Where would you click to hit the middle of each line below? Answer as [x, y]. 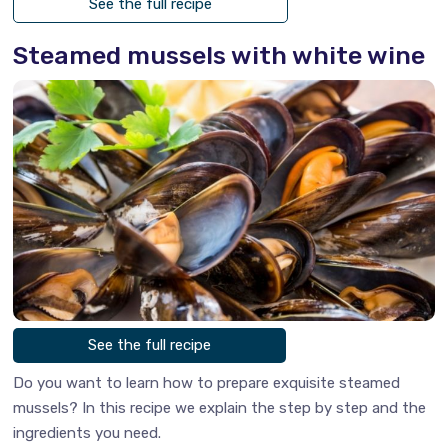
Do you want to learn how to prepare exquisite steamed [207, 382]
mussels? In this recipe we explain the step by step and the [220, 407]
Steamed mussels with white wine [219, 55]
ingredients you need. [87, 432]
